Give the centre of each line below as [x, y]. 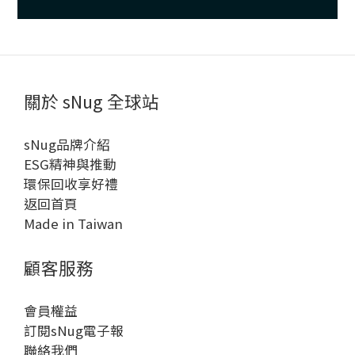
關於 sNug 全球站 [92, 101]
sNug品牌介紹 [67, 144]
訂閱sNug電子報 [74, 330]
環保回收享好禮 [71, 183]
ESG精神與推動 [70, 164]
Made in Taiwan [73, 223]
